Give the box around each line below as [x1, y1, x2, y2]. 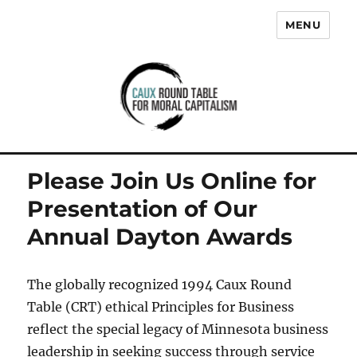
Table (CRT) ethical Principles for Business [27, 299, 295, 316]
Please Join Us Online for [27, 167, 317, 195]
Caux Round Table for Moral [27, 25, 295, 48]
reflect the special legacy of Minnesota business [27, 321, 329, 338]
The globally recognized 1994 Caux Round [27, 277, 292, 293]
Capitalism [27, 47, 130, 70]
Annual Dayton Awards [27, 223, 293, 251]
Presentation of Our [27, 195, 258, 223]
